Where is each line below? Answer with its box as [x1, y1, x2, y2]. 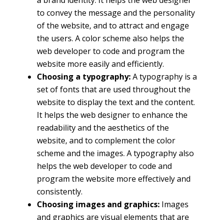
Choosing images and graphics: [36, 198, 162, 210]
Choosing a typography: [36, 71, 133, 82]
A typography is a [132, 71, 197, 82]
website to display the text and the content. [36, 96, 195, 108]
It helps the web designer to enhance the [36, 109, 188, 120]
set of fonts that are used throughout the [36, 83, 191, 95]
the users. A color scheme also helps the [36, 32, 184, 44]
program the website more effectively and [36, 173, 191, 184]
